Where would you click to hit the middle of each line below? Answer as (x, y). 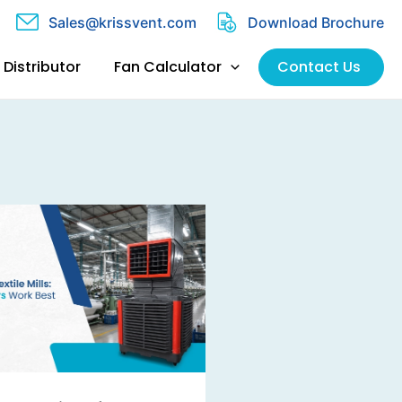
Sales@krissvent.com (122, 22)
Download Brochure (316, 22)
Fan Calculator (168, 67)
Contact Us (319, 67)
